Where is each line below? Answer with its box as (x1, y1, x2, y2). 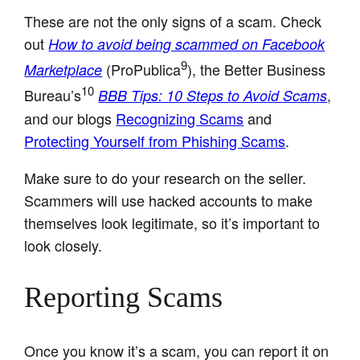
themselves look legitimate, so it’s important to (24, 211, 321, 233)
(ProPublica (102, 58, 182, 80)
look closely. (24, 234, 103, 256)
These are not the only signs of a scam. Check (24, 10, 322, 31)
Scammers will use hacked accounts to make (24, 189, 313, 211)
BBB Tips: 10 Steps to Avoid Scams (98, 84, 328, 105)
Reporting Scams (24, 280, 223, 313)
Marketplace (24, 59, 103, 80)
